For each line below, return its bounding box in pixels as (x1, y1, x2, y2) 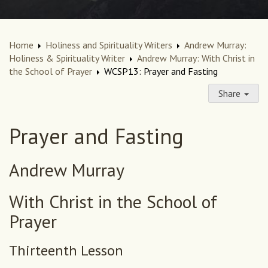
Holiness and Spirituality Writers (45, 39, 172, 51)
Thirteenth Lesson (9, 241, 123, 260)
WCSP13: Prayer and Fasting (104, 65, 218, 78)
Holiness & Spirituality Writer (9, 52, 125, 65)
